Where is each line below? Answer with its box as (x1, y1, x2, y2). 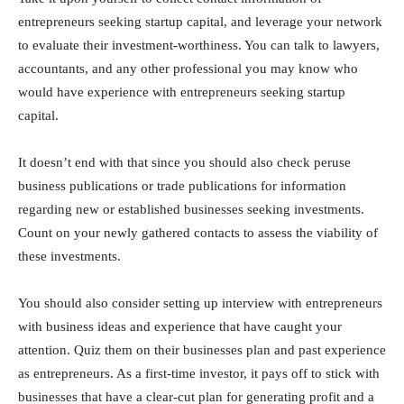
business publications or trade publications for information (18, 179, 346, 193)
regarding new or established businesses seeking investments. (18, 202, 364, 216)
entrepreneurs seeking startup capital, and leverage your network (18, 14, 382, 29)
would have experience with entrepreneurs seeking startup (18, 85, 345, 99)
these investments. (18, 249, 121, 263)
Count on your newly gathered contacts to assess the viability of (18, 225, 378, 240)
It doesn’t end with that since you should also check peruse (18, 155, 351, 170)
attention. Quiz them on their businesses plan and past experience (18, 343, 386, 357)
